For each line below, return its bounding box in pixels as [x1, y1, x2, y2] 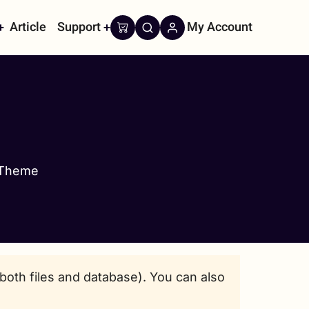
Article [10, 18, 46, 37]
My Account [187, 18, 252, 37]
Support [57, 18, 101, 37]
